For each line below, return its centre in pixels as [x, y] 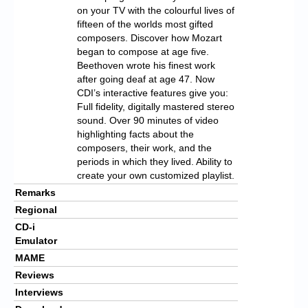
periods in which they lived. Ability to [155, 161]
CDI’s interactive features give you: [153, 92]
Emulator [36, 240]
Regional [36, 209]
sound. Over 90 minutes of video [148, 120]
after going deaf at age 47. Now [146, 79]
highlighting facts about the [135, 134]
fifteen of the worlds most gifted [145, 24]
